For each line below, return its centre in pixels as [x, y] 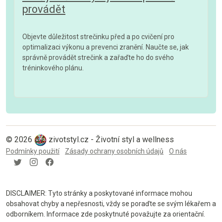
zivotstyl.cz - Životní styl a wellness [111, 140]
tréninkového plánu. [53, 68]
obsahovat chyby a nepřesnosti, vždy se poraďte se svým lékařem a [111, 203]
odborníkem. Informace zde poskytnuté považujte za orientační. [106, 214]
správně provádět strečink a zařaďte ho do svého [98, 57]
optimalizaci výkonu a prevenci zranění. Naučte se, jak [106, 47]
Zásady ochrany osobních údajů [114, 151]
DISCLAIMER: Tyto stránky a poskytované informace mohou [99, 193]
